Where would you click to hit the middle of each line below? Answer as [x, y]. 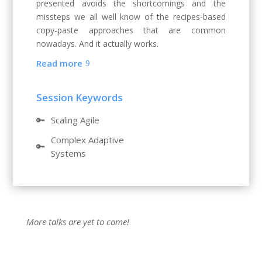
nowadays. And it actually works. [98, 44]
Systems [69, 153]
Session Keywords [80, 98]
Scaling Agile [75, 120]
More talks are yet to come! [77, 222]
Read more [60, 63]
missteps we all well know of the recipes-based [131, 17]
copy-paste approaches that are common [131, 30]
